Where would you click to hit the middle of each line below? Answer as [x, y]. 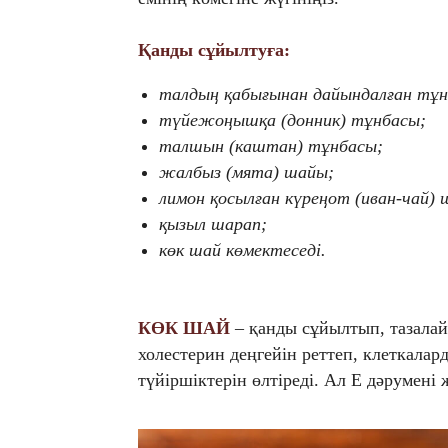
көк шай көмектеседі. [242, 250]
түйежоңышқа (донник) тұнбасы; [292, 120]
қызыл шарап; [213, 224]
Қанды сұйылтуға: [214, 50]
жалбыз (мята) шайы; [246, 172]
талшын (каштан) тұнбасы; [271, 146]
